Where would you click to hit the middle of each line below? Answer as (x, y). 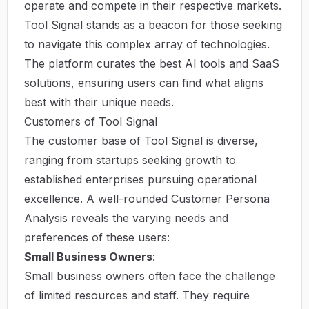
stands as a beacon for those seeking (182, 24)
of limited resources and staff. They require (137, 295)
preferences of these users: (97, 237)
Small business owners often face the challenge (150, 276)
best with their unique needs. (99, 102)
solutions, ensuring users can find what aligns (144, 82)
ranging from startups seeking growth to (130, 160)
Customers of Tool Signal (91, 121)
